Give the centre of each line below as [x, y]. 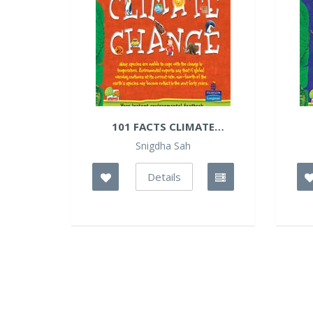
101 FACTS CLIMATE [163, 126]
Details [164, 177]
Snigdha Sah [163, 146]
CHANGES [163, 139]
